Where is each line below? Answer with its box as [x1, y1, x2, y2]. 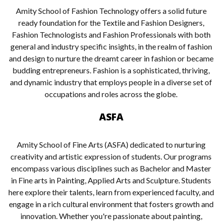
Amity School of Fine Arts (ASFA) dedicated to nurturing [16, 140, 206, 149]
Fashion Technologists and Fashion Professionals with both [11, 30, 211, 39]
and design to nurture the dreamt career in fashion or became [8, 54, 214, 63]
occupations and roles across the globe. [45, 89, 177, 99]
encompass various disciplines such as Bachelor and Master [11, 164, 211, 173]
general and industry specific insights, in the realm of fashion [10, 42, 212, 51]
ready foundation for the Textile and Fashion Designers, [18, 18, 204, 27]
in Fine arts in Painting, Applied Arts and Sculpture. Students [11, 175, 211, 185]
